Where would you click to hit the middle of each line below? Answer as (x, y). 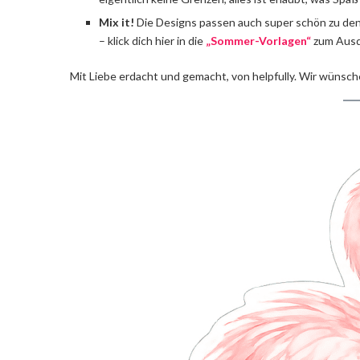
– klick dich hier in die (152, 41)
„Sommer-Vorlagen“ (258, 41)
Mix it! (118, 22)
